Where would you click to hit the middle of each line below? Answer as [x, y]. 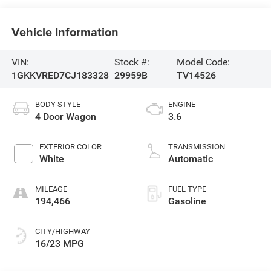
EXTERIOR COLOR [70, 146]
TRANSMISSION [197, 146]
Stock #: [132, 62]
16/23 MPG [59, 243]
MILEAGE [51, 189]
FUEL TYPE [187, 189]
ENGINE [182, 104]
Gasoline [187, 201]
